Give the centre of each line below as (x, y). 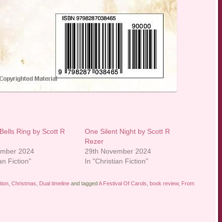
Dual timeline (54, 184)
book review (164, 184)
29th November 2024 (118, 151)
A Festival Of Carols (122, 184)
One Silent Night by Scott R (128, 132)
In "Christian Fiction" (117, 161)
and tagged (84, 184)
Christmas (24, 184)
